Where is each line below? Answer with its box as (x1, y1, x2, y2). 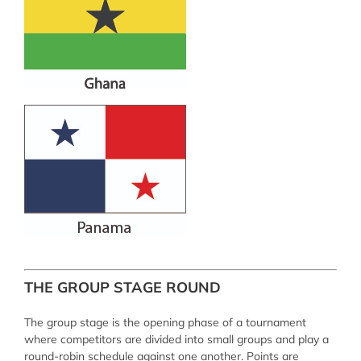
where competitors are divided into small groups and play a (23, 331, 329, 346)
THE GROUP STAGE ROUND (23, 278, 221, 297)
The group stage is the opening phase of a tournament (23, 314, 306, 330)
